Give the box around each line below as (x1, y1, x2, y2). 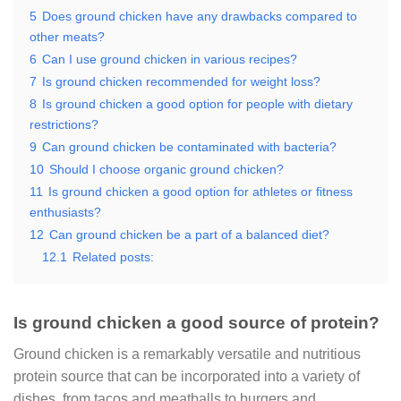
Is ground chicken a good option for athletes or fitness (48, 184, 353, 199)
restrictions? (30, 117, 98, 132)
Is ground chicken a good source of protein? (13, 313, 380, 332)
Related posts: (73, 250, 154, 264)
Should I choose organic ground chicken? (49, 162, 284, 176)
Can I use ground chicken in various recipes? (42, 52, 297, 66)
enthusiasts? (30, 205, 101, 219)
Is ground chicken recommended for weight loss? (42, 74, 320, 89)
